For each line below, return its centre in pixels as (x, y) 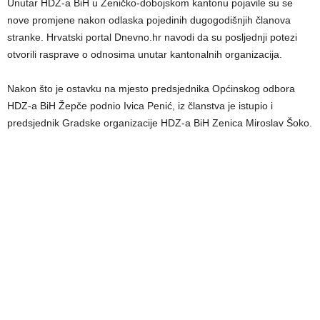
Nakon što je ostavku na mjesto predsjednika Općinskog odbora (151, 88)
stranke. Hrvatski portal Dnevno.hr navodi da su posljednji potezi (152, 37)
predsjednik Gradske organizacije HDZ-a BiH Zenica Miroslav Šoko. (160, 122)
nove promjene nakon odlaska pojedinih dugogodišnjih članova (149, 20)
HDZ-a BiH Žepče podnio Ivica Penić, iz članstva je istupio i (140, 105)
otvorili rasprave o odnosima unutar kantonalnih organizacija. (145, 54)
